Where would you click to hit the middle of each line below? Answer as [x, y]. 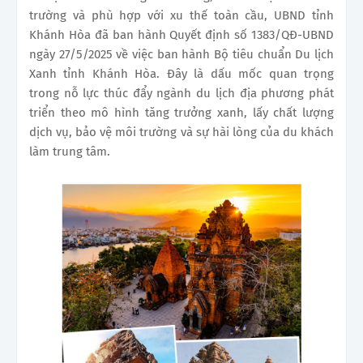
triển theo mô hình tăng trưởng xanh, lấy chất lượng [181, 113]
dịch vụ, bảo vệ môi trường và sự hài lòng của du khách [181, 132]
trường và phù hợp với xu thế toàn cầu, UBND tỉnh [181, 16]
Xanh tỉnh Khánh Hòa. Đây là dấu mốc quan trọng [181, 74]
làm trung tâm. [70, 152]
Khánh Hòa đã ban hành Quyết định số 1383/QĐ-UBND [181, 35]
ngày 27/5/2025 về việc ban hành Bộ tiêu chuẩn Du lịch [181, 55]
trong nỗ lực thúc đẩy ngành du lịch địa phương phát [181, 94]
